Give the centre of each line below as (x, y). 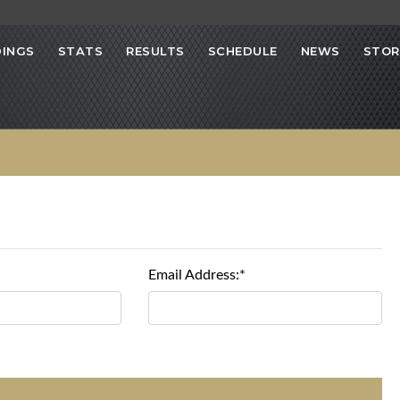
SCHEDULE (242, 51)
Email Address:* (197, 275)
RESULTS (155, 51)
